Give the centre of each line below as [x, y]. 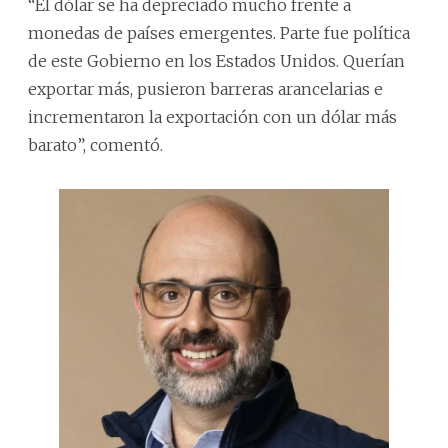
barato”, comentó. [95, 144]
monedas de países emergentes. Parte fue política [219, 32]
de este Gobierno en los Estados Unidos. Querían [216, 60]
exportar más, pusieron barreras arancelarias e [205, 88]
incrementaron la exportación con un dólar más [212, 116]
